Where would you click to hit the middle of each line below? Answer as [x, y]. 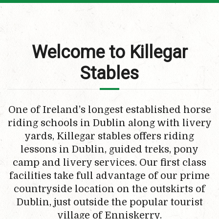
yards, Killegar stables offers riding [109, 136]
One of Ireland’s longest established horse [109, 110]
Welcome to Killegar [109, 52]
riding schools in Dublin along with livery [109, 123]
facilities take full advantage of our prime [109, 176]
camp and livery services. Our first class [109, 163]
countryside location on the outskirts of [109, 189]
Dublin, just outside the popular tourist [109, 202]
